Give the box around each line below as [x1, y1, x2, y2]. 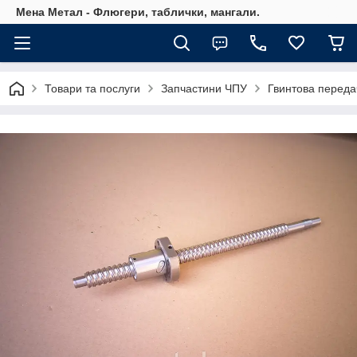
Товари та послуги [45, 82, 140, 95]
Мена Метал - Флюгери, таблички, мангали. [16, 6, 260, 18]
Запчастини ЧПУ [161, 82, 247, 95]
